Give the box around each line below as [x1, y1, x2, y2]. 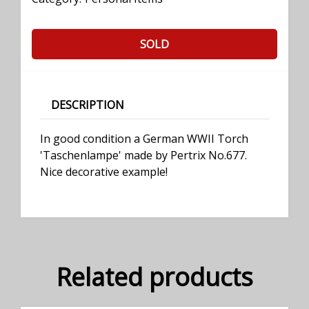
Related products [56, 260, 253, 295]
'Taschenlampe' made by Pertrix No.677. [40, 148, 247, 163]
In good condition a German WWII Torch [40, 131, 248, 147]
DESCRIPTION [51, 97, 124, 113]
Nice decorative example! [40, 164, 168, 180]
